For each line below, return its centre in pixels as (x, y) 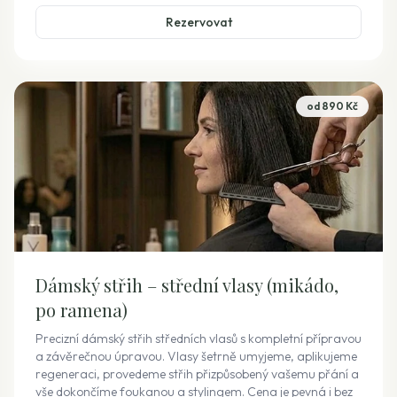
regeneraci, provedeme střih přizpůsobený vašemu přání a (197, 374)
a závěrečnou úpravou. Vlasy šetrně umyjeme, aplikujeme (196, 356)
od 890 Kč (332, 106)
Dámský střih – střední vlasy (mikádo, (187, 285)
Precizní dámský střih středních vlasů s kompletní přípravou (198, 339)
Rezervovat (198, 22)
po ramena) (82, 310)
